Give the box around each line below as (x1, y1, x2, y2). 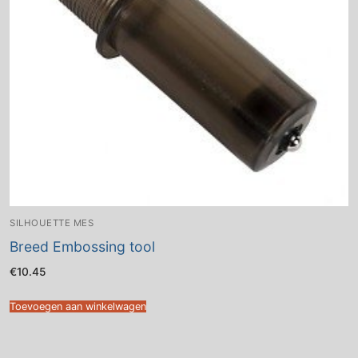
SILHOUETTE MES (10, 217, 93, 229)
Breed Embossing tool (10, 237, 155, 255)
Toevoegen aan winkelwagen (10, 300, 146, 313)
